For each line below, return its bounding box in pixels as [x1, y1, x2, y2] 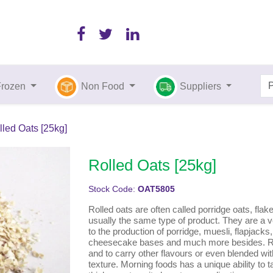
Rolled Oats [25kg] [88, 156, 216, 175]
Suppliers [179, 81, 224, 91]
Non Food [81, 81, 125, 91]
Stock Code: [88, 185, 138, 194]
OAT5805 [137, 185, 175, 194]
